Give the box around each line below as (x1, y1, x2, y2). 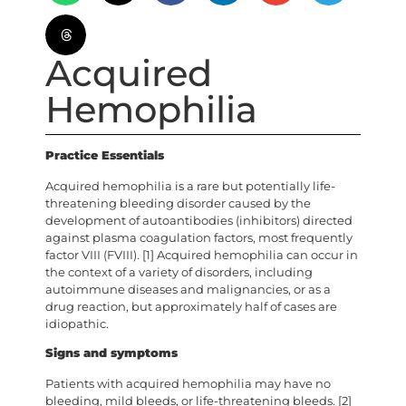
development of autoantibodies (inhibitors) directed (45, 214, 353, 228)
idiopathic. (45, 317, 109, 332)
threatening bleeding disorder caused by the (45, 197, 311, 211)
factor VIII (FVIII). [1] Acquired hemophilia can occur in (45, 248, 358, 263)
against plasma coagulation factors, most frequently (45, 231, 353, 246)
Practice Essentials (45, 149, 164, 163)
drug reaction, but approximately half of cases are (45, 300, 337, 314)
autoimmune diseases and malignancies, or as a (45, 283, 331, 297)
